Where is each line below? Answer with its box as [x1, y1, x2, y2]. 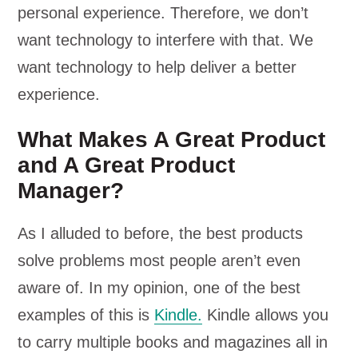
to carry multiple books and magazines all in [18, 333, 328, 351]
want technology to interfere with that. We [18, 31, 314, 49]
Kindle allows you [202, 306, 329, 324]
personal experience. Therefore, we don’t [18, 4, 309, 22]
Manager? [18, 178, 125, 203]
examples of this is [18, 306, 155, 324]
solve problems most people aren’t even [18, 252, 301, 269]
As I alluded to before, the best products [18, 225, 304, 242]
